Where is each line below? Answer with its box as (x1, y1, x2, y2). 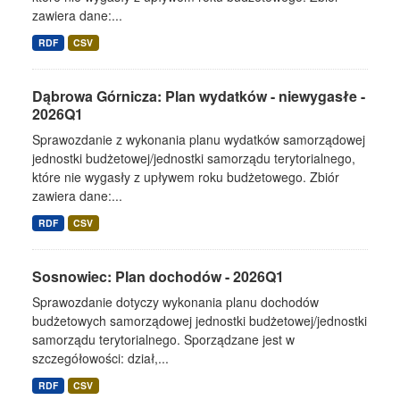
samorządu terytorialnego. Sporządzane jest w (32, 330, 295, 348)
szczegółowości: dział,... (32, 349, 169, 367)
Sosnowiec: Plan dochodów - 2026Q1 (32, 266, 284, 287)
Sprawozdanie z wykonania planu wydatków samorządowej (32, 130, 365, 148)
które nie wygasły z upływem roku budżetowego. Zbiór (32, 168, 339, 186)
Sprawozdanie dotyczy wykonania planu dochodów (32, 293, 319, 311)
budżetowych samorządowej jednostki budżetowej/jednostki (32, 312, 367, 329)
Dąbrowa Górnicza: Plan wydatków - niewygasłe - (32, 86, 365, 106)
